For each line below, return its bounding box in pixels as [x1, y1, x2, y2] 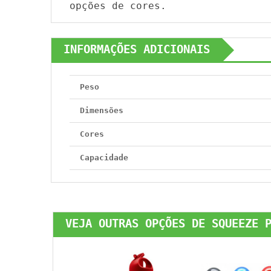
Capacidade [80, 153, 128, 162]
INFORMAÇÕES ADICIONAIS [64, 42, 210, 56]
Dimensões [80, 106, 123, 115]
